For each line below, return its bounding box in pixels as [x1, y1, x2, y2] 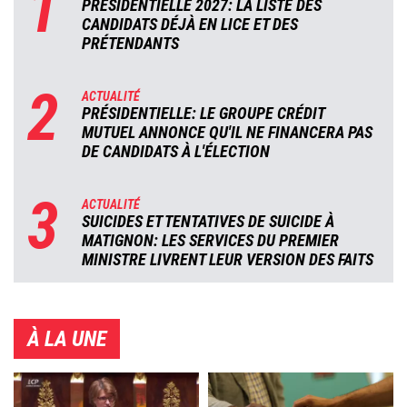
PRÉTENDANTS [82, 34, 179, 54]
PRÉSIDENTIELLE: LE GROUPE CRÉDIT [82, 104, 324, 124]
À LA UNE [27, 326, 106, 352]
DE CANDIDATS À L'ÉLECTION [82, 142, 270, 162]
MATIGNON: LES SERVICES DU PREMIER [82, 231, 339, 251]
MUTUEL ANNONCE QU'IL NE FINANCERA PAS [82, 123, 372, 143]
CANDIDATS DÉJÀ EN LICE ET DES [82, 15, 298, 35]
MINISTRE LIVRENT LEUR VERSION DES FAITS [82, 250, 373, 270]
